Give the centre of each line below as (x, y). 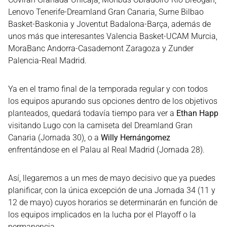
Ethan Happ (197, 113)
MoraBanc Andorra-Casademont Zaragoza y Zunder (101, 48)
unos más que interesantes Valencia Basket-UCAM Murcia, (113, 36)
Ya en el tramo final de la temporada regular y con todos (108, 89)
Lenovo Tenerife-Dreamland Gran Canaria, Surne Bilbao (106, 12)
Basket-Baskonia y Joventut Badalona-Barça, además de (109, 24)
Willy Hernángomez (136, 138)
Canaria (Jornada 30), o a (54, 138)
